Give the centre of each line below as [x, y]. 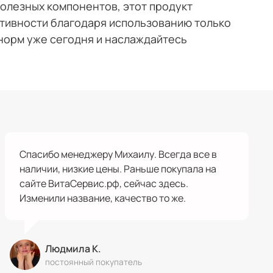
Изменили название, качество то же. [104, 198]
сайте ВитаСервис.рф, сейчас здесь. [104, 183]
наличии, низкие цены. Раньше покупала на [118, 168]
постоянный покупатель [94, 262]
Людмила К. [73, 248]
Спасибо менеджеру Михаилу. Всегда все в [118, 154]
